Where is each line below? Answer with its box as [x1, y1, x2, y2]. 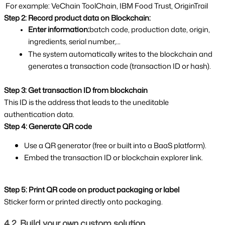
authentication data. [4, 109, 74, 120]
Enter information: [28, 24, 89, 35]
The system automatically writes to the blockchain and [28, 49, 212, 60]
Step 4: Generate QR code [4, 121, 92, 132]
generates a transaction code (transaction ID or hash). [28, 61, 211, 72]
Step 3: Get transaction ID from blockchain [4, 85, 148, 96]
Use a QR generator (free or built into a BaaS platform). [24, 140, 206, 151]
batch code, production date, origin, [89, 24, 210, 35]
